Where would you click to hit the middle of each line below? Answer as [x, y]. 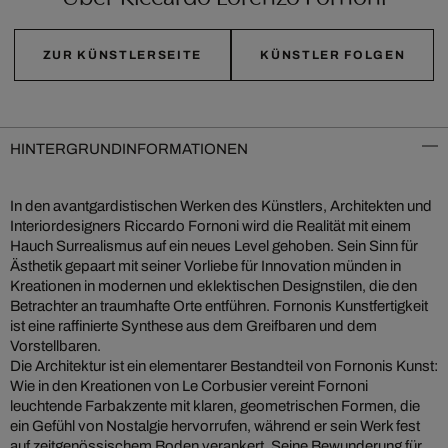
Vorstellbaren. [55, 346]
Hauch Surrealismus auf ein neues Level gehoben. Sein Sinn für [214, 246]
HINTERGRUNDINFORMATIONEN [129, 149]
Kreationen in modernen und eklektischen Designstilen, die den [213, 286]
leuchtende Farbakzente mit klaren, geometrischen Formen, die [215, 406]
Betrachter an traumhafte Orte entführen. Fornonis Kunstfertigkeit [219, 306]
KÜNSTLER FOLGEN [333, 55]
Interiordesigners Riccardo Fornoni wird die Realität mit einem [210, 226]
